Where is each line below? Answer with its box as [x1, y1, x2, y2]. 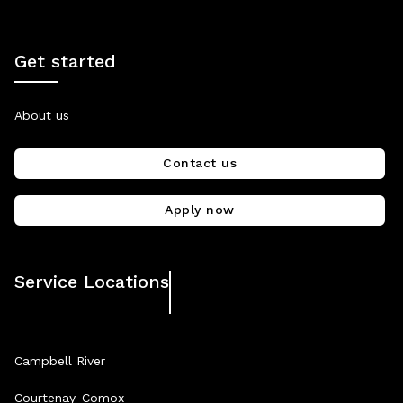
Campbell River [14, 353, 105, 368]
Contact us [163, 155, 237, 170]
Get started [14, 49, 116, 72]
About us [14, 107, 69, 122]
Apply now [165, 201, 235, 217]
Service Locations [14, 270, 169, 292]
